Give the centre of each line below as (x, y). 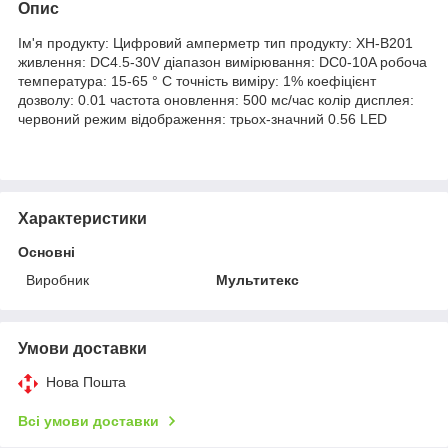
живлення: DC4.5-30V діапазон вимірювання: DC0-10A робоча (222, 61)
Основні (46, 251)
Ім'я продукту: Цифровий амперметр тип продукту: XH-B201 (215, 42)
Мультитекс (258, 279)
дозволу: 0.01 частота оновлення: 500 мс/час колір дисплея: (216, 99)
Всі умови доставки (88, 420)
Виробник (57, 279)
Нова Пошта (86, 381)
